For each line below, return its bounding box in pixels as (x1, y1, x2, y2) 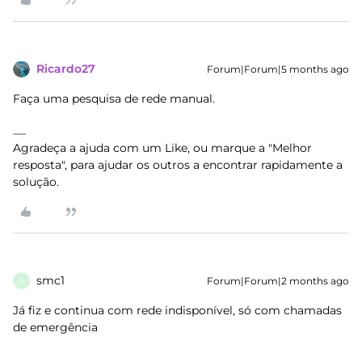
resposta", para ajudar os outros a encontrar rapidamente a (13, 158, 343, 172)
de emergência (13, 320, 98, 335)
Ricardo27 (36, 61, 95, 76)
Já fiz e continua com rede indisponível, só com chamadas (13, 303, 342, 318)
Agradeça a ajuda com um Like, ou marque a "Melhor (13, 141, 312, 155)
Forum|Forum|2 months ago (207, 275, 349, 287)
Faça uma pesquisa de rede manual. (13, 91, 218, 106)
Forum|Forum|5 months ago (207, 63, 349, 75)
